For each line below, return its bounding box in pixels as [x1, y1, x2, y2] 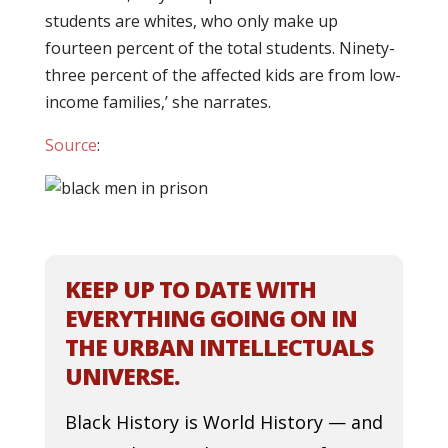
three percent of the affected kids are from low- [44, 64, 401, 86]
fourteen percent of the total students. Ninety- [44, 37, 395, 59]
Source [44, 134, 97, 156]
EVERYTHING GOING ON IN [64, 302, 357, 334]
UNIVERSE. [64, 360, 179, 392]
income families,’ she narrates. [44, 91, 271, 113]
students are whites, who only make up [44, 10, 338, 32]
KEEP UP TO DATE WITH [64, 273, 316, 305]
